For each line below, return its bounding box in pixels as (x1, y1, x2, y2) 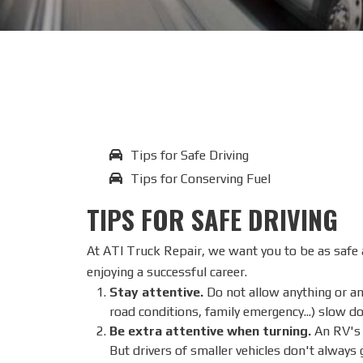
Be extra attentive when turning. (109, 323, 311, 340)
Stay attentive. (109, 284, 203, 301)
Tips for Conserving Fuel (130, 171, 271, 187)
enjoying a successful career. (87, 264, 247, 280)
